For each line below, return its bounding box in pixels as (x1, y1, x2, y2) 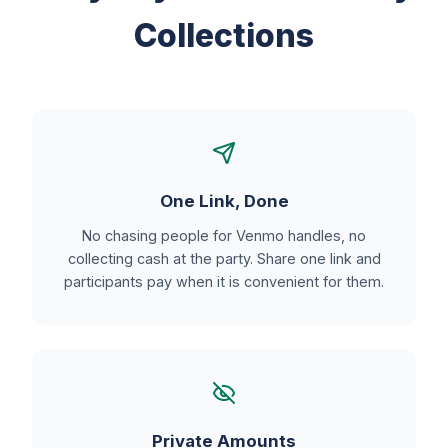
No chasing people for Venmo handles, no (82, 227, 366, 244)
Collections (134, 16, 314, 55)
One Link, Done (159, 191, 289, 211)
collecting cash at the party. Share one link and (67, 250, 381, 267)
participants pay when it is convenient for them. (64, 273, 384, 290)
